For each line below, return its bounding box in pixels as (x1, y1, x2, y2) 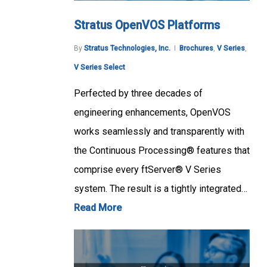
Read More (74, 202, 122, 214)
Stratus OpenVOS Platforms (74, 18, 220, 33)
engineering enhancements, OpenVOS (74, 107, 231, 119)
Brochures (179, 44, 213, 53)
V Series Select (74, 63, 125, 72)
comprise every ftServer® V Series (74, 164, 221, 176)
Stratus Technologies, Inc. (84, 44, 170, 53)
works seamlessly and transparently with (74, 126, 244, 138)
